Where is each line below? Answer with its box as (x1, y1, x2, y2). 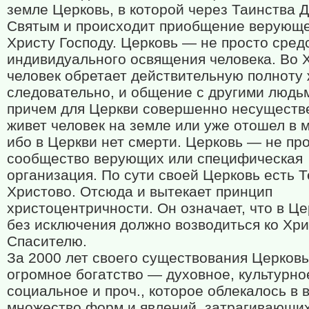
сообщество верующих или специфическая (7, 150, 303, 167)
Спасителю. (7, 233, 87, 250)
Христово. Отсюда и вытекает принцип (7, 183, 272, 200)
